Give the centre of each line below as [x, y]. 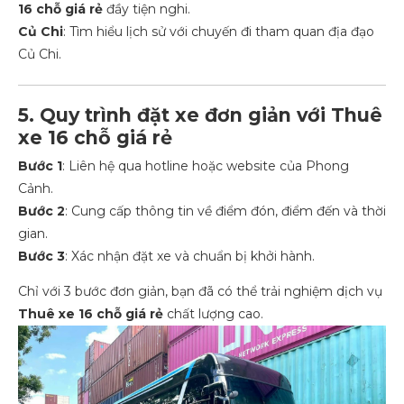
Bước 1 [40, 165]
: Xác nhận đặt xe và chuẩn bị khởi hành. [190, 256]
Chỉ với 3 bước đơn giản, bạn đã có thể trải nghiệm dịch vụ [200, 291]
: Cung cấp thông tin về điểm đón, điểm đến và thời [225, 211]
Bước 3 [41, 256]
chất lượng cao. [213, 313]
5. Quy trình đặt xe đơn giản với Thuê [200, 115]
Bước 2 [41, 211]
